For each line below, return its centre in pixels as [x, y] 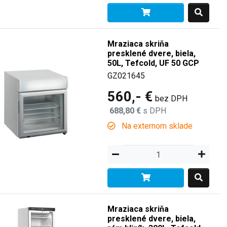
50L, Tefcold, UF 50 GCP [154, 63]
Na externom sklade [156, 126]
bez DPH [172, 99]
